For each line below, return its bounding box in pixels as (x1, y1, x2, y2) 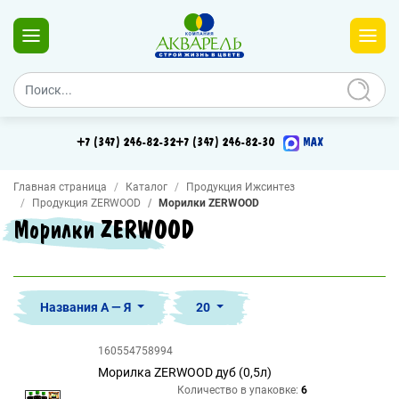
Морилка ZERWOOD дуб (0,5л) (98, 365, 272, 379)
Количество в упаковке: (176, 384, 298, 396)
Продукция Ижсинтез (186, 181, 295, 193)
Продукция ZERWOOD (32, 197, 141, 209)
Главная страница (13, 181, 107, 193)
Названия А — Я (40, 300, 134, 314)
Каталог (126, 181, 167, 193)
